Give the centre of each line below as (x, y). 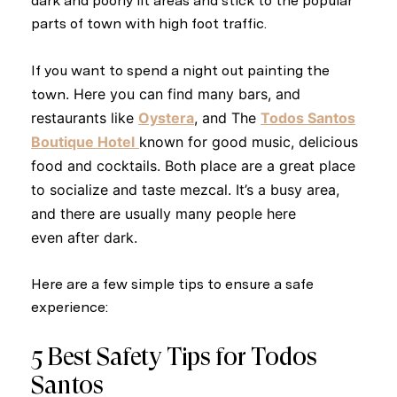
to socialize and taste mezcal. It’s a (151, 189)
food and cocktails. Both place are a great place (193, 165)
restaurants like (85, 117)
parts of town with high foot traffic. (149, 23)
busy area (303, 189)
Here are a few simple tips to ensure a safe (172, 284)
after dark (101, 237)
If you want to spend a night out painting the (180, 70)
